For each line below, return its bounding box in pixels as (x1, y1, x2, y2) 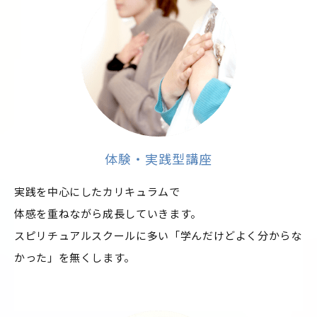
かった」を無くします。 (14, 250, 136, 265)
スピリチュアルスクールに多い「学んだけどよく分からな (14, 228, 302, 243)
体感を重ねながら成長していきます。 (14, 206, 202, 221)
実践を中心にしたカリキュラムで (14, 184, 180, 200)
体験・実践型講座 (105, 149, 212, 168)
